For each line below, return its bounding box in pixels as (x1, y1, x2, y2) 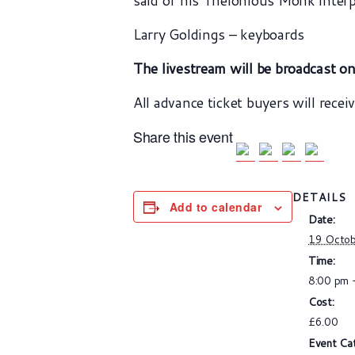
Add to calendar (170, 199, 261, 215)
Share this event (133, 126, 237, 147)
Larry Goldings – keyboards (133, 24, 304, 44)
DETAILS (292, 189, 346, 205)
